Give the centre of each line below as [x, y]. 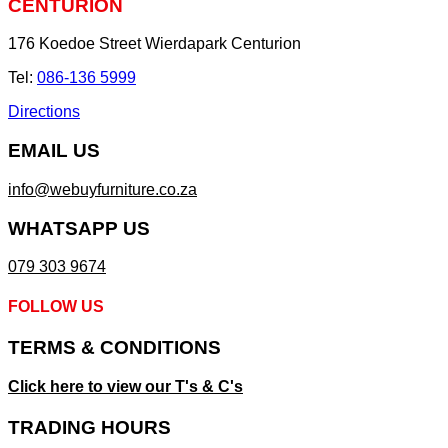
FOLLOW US [56, 306]
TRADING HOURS [89, 427]
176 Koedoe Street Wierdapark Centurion [154, 44]
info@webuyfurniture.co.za [102, 189]
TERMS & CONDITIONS [114, 347]
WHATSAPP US [79, 228]
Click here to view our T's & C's [125, 386]
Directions [44, 112]
